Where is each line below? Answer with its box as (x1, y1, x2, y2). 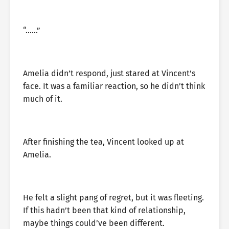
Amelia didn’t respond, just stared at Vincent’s (23, 68, 195, 78)
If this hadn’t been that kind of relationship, (23, 205, 186, 215)
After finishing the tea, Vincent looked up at (23, 137, 184, 147)
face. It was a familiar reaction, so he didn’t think (23, 81, 205, 91)
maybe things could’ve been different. (23, 218, 165, 228)
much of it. (23, 94, 62, 104)
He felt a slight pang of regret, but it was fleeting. (23, 193, 204, 202)
